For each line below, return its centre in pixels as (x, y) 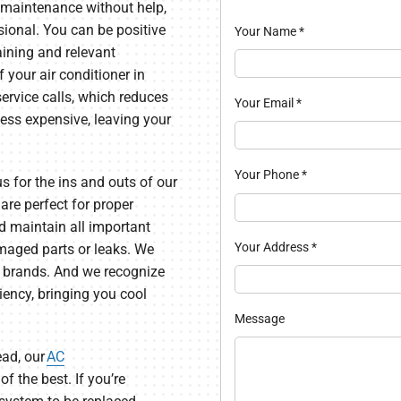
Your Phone (268, 175)
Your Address (273, 247)
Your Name (266, 32)
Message (259, 318)
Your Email (265, 103)
